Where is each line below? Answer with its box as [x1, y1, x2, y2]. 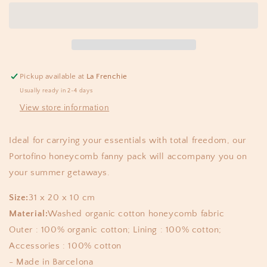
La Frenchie [86, 72, 128, 80]
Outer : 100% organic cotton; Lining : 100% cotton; [9, 224, 222, 235]
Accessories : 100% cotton [9, 240, 122, 251]
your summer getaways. [9, 167, 110, 178]
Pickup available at [20, 72, 87, 80]
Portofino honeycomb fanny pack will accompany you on [9, 151, 247, 162]
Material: [9, 208, 48, 219]
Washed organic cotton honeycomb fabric [48, 208, 227, 219]
